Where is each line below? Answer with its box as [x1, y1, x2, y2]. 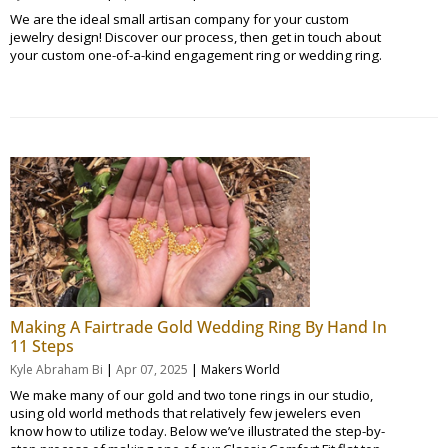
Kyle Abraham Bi [10, 360, 103, 378]
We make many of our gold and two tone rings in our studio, [10, 385, 373, 404]
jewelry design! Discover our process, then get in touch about [10, 27, 381, 46]
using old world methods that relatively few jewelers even [10, 403, 361, 422]
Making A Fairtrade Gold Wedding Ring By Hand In [10, 315, 387, 338]
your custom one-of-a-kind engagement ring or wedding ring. [10, 45, 382, 64]
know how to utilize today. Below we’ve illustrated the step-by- [10, 421, 385, 440]
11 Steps [10, 334, 74, 357]
